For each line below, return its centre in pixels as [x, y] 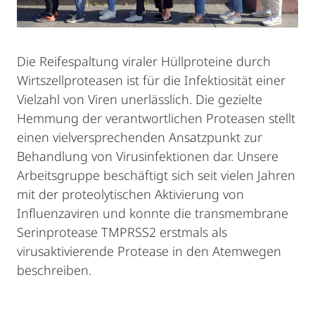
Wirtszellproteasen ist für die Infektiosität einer [151, 81]
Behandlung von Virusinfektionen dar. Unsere [148, 156]
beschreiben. [54, 270]
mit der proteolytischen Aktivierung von [130, 194]
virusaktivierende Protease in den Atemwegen [149, 251]
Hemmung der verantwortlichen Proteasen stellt [156, 118]
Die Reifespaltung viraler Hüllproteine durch [144, 62]
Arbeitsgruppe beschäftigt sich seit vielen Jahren [156, 175]
